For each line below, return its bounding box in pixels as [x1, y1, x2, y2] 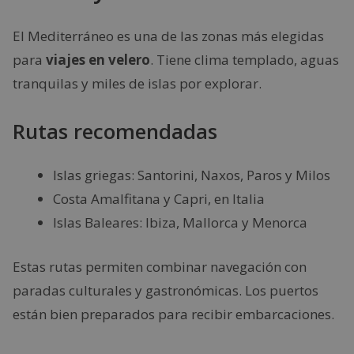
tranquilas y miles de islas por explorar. [13, 73, 262, 92]
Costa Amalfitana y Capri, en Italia [53, 190, 265, 208]
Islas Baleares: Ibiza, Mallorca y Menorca [53, 213, 307, 232]
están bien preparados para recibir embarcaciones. [13, 304, 334, 323]
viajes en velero [46, 50, 150, 69]
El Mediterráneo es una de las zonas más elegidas [13, 26, 324, 45]
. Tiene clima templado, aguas [150, 50, 339, 69]
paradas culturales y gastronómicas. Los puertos [13, 281, 318, 299]
